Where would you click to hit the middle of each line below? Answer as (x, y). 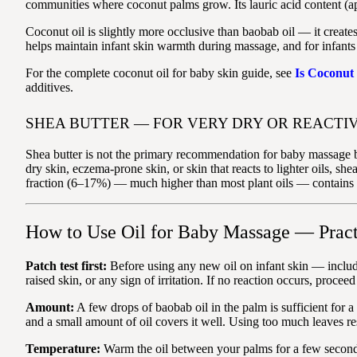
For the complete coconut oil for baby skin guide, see (160, 73)
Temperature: (63, 348)
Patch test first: (66, 265)
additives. (49, 88)
